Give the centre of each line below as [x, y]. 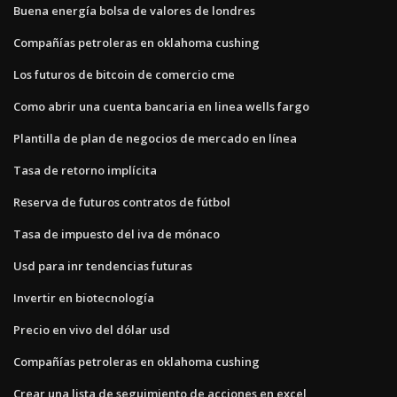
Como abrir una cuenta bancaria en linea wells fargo [161, 106]
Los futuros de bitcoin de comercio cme [124, 74]
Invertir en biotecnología [84, 297]
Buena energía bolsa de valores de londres [134, 10]
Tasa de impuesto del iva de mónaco [117, 234]
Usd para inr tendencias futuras [103, 265]
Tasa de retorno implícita [85, 170]
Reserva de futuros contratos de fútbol [122, 202]
